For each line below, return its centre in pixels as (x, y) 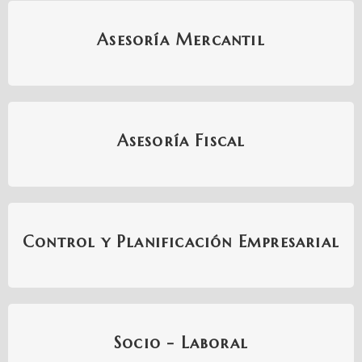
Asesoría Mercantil (181, 40)
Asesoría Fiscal (181, 141)
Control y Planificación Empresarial (181, 242)
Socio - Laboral (181, 343)
